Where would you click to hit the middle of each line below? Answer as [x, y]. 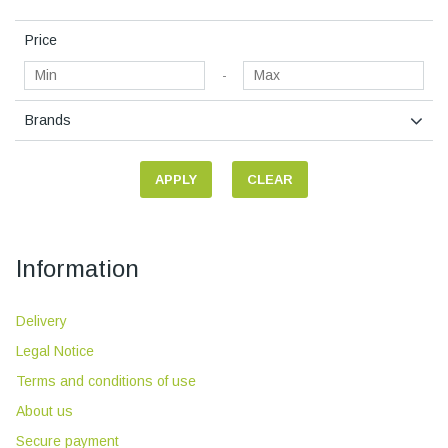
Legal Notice [55, 351]
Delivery [41, 321]
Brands [48, 120]
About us [44, 411]
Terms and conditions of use [106, 381]
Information [77, 268]
